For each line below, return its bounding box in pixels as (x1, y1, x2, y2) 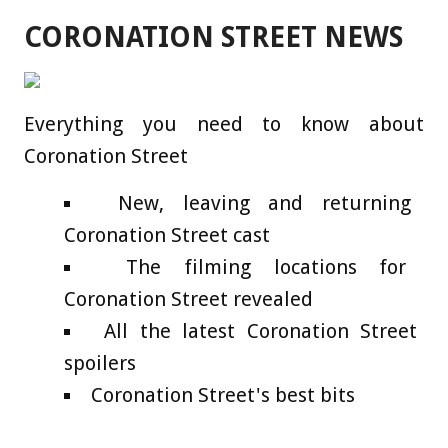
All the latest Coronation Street (104, 318, 418, 343)
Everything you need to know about (24, 111, 424, 136)
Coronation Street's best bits (91, 382, 355, 407)
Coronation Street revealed (64, 286, 313, 311)
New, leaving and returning (118, 190, 411, 215)
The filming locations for (126, 254, 407, 279)
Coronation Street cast (64, 222, 270, 247)
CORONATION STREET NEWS (24, 20, 403, 54)
